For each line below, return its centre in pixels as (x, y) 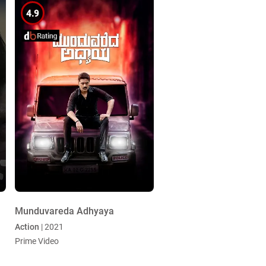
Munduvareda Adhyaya (64, 211)
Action (27, 227)
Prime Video (37, 241)
